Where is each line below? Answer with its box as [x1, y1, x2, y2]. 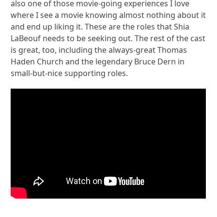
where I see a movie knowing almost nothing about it [11, 10, 206, 21]
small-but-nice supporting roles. [11, 68, 128, 79]
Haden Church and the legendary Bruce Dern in [11, 56, 185, 67]
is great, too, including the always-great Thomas [11, 45, 187, 56]
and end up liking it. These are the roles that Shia [11, 21, 190, 32]
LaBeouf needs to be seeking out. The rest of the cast [11, 33, 206, 44]
